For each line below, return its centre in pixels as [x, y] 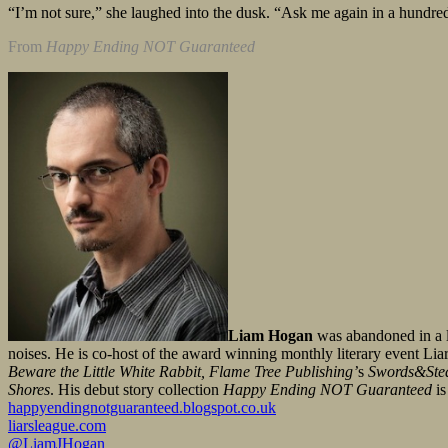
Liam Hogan [270, 336]
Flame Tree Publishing [281, 372]
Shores [29, 390]
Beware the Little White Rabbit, [108, 372]
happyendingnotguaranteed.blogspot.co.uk [142, 408]
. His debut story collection [136, 390]
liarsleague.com [57, 426]
